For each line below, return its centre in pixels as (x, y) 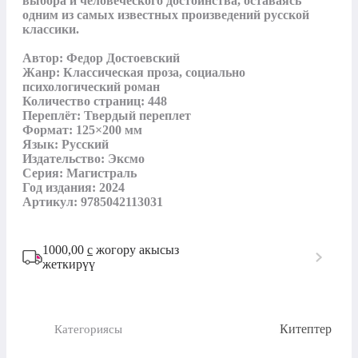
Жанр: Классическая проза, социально (134, 73)
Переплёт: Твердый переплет (107, 116)
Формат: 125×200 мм (82, 130)
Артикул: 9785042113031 (93, 202)
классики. (51, 30)
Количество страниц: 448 (95, 101)
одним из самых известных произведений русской (166, 15)
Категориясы (88, 329)
